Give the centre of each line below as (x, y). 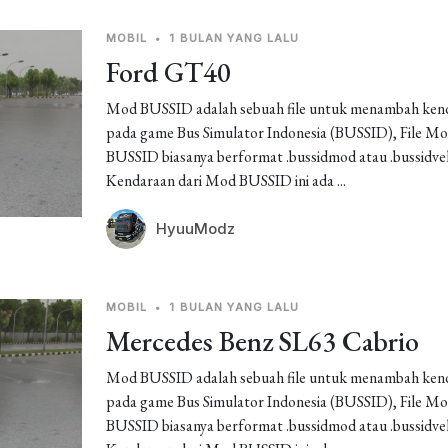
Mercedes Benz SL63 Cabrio (262, 341)
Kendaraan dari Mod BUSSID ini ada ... (225, 180)
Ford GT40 (168, 72)
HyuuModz (195, 228)
